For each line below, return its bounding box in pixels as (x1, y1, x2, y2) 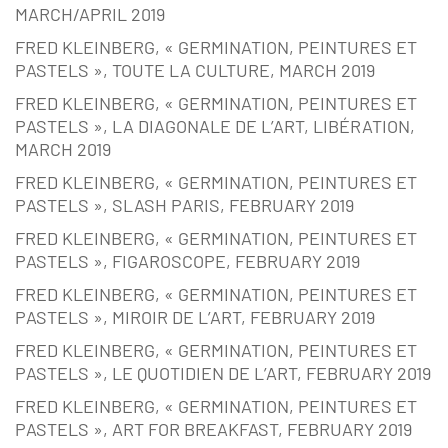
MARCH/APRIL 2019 (15, 3, 165, 26)
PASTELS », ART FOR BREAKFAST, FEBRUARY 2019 (15, 418, 412, 441)
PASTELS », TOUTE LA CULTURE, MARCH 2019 (15, 59, 375, 82)
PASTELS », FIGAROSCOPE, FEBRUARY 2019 (15, 250, 360, 273)
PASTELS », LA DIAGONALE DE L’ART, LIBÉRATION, (15, 115, 415, 138)
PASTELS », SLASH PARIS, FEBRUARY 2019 (15, 194, 354, 217)
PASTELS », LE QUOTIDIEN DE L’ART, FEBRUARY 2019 (15, 362, 431, 385)
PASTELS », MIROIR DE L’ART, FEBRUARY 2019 (15, 306, 375, 329)
